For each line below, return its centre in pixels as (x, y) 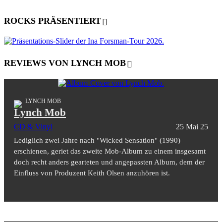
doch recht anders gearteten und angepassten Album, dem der (109, 162)
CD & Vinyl (33, 127)
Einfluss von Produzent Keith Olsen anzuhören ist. (92, 173)
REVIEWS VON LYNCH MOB (65, 63)
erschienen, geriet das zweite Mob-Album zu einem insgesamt (110, 151)
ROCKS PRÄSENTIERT (53, 21)
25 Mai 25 (192, 127)
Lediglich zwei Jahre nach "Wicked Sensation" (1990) (97, 140)
